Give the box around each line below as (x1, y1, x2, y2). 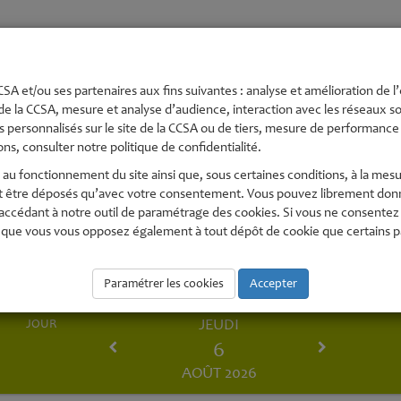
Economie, (170, 41, 243, 61)
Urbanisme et (43, 41, 136, 61)
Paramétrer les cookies (104, 276, 224, 291)
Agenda (174, 276, 227, 295)
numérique (169, 64, 244, 83)
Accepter (250, 276, 297, 291)
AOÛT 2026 (181, 363, 257, 382)
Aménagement (38, 64, 141, 83)
